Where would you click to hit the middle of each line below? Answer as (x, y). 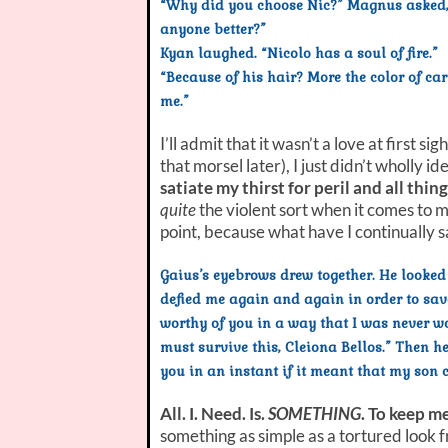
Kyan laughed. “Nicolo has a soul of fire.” (299, 53)
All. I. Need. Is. (214, 413)
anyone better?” (213, 29)
